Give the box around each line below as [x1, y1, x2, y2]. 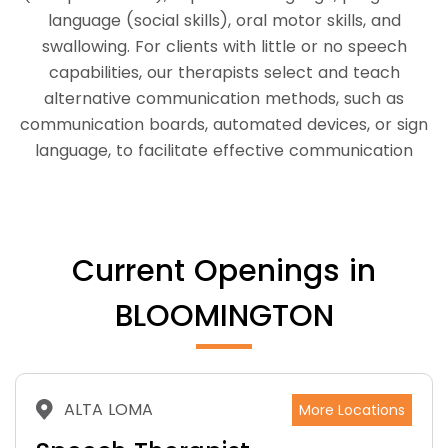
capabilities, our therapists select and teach [48, 60, 400, 84]
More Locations [299, 399, 405, 420]
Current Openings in [72, 249, 376, 292]
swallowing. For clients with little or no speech [41, 34, 407, 58]
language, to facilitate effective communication [35, 138, 413, 162]
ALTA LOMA [63, 397, 153, 421]
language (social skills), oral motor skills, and [47, 8, 401, 32]
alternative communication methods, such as [44, 86, 404, 110]
